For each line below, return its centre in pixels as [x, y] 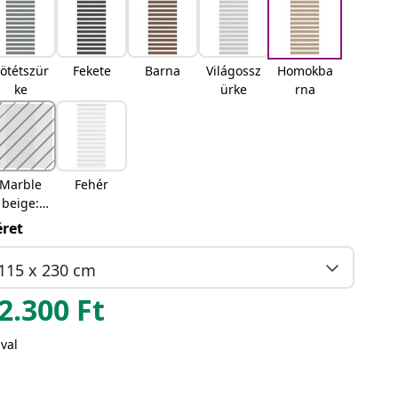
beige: [21, 203]
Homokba [305, 71]
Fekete [92, 71]
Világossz [234, 71]
